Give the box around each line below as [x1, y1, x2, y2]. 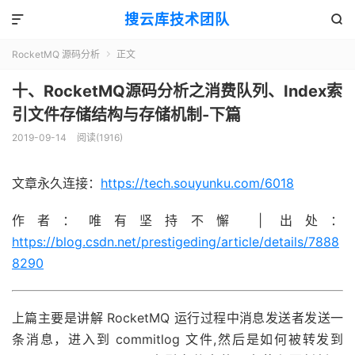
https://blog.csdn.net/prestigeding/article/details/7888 [12, 234, 339, 250]
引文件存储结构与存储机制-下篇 [12, 105, 241, 124]
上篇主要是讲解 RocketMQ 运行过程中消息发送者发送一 [12, 310, 343, 326]
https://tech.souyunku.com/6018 [101, 175, 294, 191]
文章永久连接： [12, 175, 101, 191]
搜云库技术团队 [124, 11, 231, 28]
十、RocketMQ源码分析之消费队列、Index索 [12, 82, 342, 101]
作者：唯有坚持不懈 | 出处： [12, 212, 343, 228]
